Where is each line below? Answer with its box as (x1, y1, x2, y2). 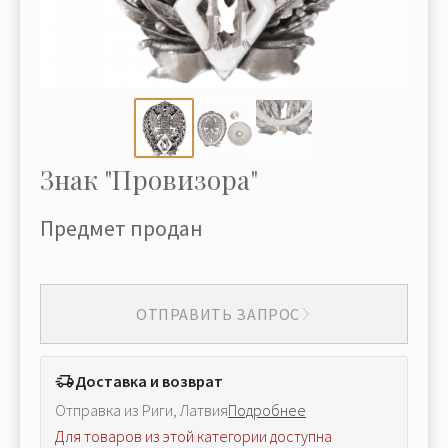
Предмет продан (40, 214, 203, 242)
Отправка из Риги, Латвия (55, 400, 228, 420)
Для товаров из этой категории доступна (55, 426, 332, 446)
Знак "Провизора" (40, 162, 258, 197)
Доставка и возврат (75, 371, 223, 391)
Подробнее (228, 400, 306, 420)
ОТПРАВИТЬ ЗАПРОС (135, 303, 301, 324)
